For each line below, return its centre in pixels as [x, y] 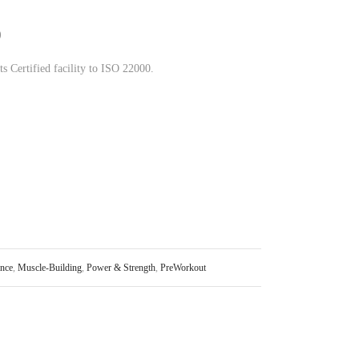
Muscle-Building [50, 268]
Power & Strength [121, 268]
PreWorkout [183, 268]
